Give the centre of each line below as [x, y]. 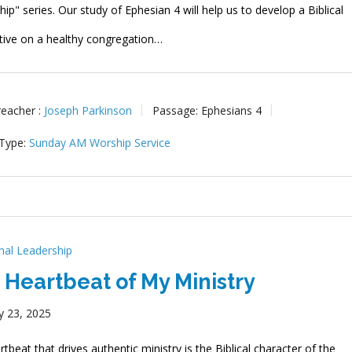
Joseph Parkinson [88, 110]
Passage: [176, 110]
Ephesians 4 [232, 110]
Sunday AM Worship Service [100, 143]
